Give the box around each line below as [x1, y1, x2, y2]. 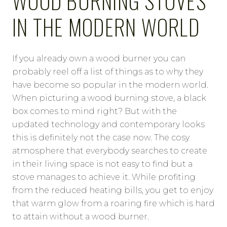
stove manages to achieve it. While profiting [12, 172, 196, 182]
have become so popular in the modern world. [12, 80, 208, 90]
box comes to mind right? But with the [12, 106, 177, 116]
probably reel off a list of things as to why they [12, 66, 203, 77]
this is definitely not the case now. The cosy [12, 132, 190, 142]
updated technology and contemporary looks [12, 119, 205, 129]
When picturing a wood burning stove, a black [12, 93, 206, 103]
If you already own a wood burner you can [12, 53, 185, 63]
